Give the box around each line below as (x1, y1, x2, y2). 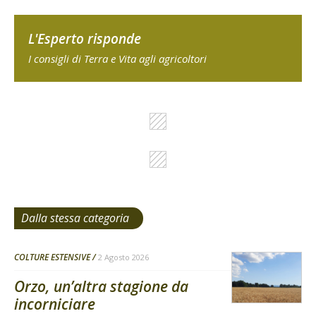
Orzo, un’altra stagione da (14, 276, 188, 297)
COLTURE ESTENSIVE (14, 251, 90, 264)
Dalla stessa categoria (21, 210, 129, 226)
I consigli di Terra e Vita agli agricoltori (28, 51, 207, 66)
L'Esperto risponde (28, 30, 141, 49)
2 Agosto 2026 (98, 252, 149, 263)
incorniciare (14, 294, 95, 315)
